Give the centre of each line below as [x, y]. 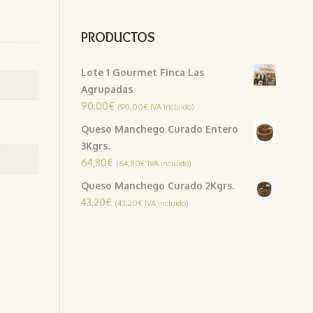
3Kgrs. [95, 145]
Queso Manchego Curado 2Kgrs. [158, 185]
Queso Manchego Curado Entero [160, 129]
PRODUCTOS [118, 37]
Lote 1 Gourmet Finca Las [143, 72]
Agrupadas [107, 89]
